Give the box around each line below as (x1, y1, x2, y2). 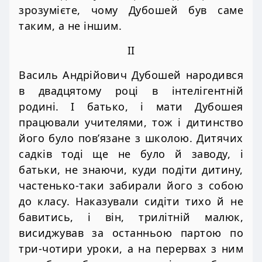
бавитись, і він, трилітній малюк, (19, 210, 243, 225)
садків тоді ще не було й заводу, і (19, 147, 243, 161)
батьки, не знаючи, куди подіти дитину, (19, 163, 243, 177)
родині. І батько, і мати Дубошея (19, 99, 243, 114)
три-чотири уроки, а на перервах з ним (19, 242, 243, 256)
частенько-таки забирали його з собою (19, 178, 243, 193)
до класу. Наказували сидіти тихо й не (19, 194, 243, 209)
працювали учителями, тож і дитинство (19, 115, 243, 130)
